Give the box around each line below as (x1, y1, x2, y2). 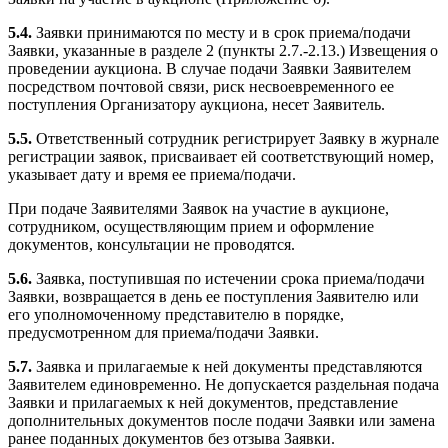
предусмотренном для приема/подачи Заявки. (8, 324, 319, 342)
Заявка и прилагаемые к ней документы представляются (36, 358, 422, 376)
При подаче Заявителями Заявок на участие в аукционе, (8, 200, 389, 218)
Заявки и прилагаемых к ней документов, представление (8, 394, 398, 412)
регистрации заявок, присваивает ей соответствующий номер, (8, 148, 434, 166)
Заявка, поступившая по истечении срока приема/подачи (36, 270, 425, 288)
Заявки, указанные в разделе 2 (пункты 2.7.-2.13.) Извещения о (8, 42, 438, 60)
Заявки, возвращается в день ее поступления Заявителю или (8, 288, 419, 306)
